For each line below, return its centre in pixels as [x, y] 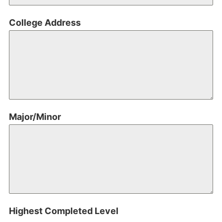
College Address [45, 23]
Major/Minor [35, 117]
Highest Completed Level [64, 211]
